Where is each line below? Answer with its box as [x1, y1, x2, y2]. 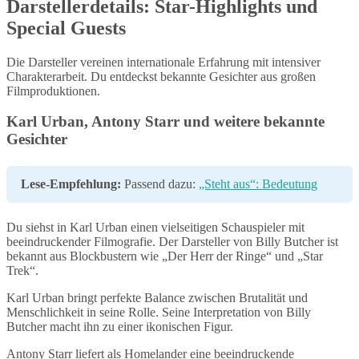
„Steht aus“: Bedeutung [199, 177, 317, 192]
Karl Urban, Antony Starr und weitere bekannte [6, 113, 325, 131]
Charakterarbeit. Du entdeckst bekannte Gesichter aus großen [6, 69, 316, 83]
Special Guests [6, 17, 126, 38]
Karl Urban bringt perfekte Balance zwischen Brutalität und [6, 291, 308, 305]
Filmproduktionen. [6, 83, 100, 98]
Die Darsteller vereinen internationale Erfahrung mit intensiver [6, 54, 321, 69]
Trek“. [6, 264, 38, 278]
